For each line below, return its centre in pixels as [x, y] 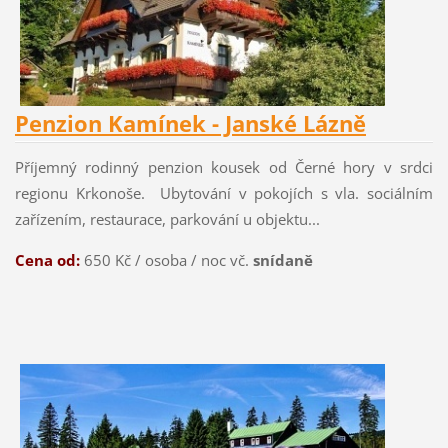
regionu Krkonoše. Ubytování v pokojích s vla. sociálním [224, 192]
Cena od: [47, 259]
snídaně [282, 259]
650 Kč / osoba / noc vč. [166, 259]
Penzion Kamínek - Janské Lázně [190, 124]
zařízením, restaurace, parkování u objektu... [167, 218]
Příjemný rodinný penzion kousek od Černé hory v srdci [224, 166]
